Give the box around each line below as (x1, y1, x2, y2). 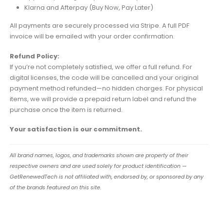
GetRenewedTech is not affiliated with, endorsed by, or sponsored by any (10, 172, 203, 181)
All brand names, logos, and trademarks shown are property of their (10, 151, 188, 159)
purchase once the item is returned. (10, 105, 123, 114)
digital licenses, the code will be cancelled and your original (10, 73, 199, 82)
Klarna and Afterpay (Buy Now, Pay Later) (24, 3, 153, 13)
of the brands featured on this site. (10, 183, 101, 191)
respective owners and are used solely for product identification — (10, 162, 187, 170)
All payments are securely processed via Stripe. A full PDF (10, 21, 189, 31)
